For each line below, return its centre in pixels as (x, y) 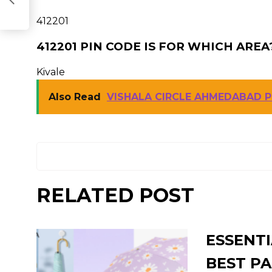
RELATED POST (115, 195)
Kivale (51, 72)
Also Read (75, 97)
